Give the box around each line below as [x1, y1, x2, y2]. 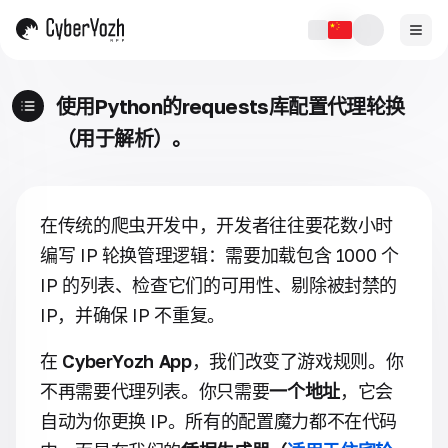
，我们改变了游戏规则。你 [191, 350, 404, 372]
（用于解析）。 [56, 126, 192, 150]
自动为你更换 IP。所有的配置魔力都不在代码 [40, 410, 398, 432]
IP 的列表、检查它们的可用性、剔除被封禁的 [40, 274, 398, 296]
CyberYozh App [62, 350, 192, 372]
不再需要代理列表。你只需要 [40, 380, 270, 402]
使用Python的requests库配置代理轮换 [56, 94, 405, 118]
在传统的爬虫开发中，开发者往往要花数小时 [40, 214, 393, 236]
